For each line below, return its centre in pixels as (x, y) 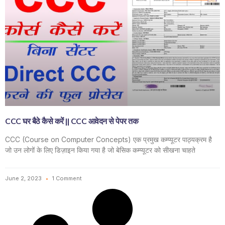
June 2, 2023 (24, 178)
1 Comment (66, 178)
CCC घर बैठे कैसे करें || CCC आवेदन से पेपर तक (72, 121)
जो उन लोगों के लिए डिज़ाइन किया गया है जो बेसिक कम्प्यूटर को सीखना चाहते (100, 150)
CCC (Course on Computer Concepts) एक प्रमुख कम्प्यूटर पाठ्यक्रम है (108, 139)
